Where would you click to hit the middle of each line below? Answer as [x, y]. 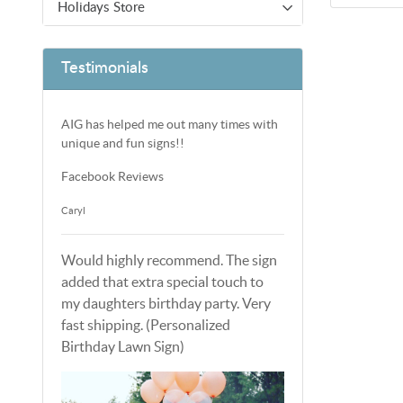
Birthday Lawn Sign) [123, 346]
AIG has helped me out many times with [170, 124]
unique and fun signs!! [123, 143]
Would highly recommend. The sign [169, 260]
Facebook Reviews [112, 176]
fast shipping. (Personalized [146, 324]
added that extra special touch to [162, 281]
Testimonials [105, 68]
